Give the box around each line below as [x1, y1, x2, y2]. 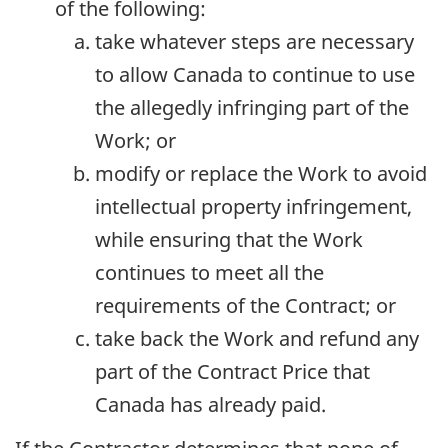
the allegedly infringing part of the [95, 93, 409, 121]
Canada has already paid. [95, 390, 326, 418]
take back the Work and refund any [95, 324, 419, 352]
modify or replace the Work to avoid [95, 159, 427, 187]
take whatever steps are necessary [95, 27, 414, 55]
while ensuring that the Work [95, 225, 363, 253]
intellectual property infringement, [95, 192, 412, 220]
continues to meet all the [95, 258, 324, 286]
